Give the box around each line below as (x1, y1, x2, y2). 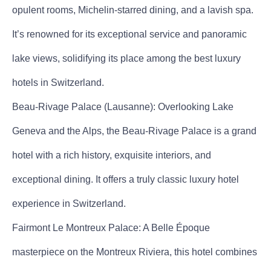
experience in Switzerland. (12, 198, 126, 209)
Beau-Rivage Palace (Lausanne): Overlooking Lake (12, 101, 233, 112)
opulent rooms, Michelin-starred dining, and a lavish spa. (12, 4, 253, 15)
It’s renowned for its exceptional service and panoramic (12, 28, 247, 39)
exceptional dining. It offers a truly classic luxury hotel (12, 174, 239, 184)
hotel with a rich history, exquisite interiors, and (12, 149, 211, 160)
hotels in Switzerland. (12, 77, 104, 88)
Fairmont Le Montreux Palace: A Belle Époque (12, 222, 210, 233)
